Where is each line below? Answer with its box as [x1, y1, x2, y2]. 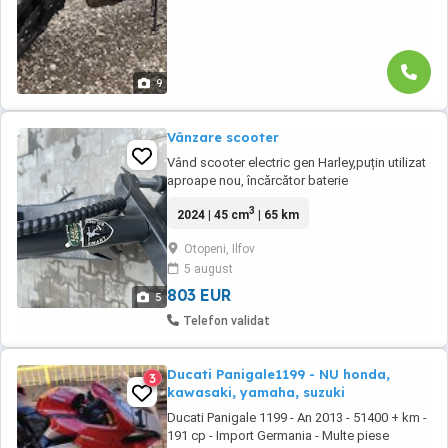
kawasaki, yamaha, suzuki [167, 384, 345, 400]
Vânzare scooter [167, 129, 279, 145]
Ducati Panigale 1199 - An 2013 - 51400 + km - [167, 410, 427, 425]
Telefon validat [183, 314, 270, 328]
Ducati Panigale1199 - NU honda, [167, 366, 390, 382]
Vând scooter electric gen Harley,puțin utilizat [167, 155, 426, 170]
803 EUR [167, 285, 231, 305]
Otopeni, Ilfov [184, 242, 255, 256]
